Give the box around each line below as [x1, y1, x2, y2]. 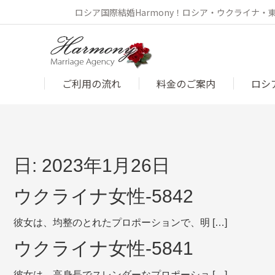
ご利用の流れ [62, 76, 121, 91]
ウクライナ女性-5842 [14, 186, 193, 206]
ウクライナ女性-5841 [14, 238, 193, 258]
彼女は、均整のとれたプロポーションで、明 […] [14, 217, 227, 228]
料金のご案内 [157, 76, 215, 91]
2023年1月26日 [42, 155, 170, 176]
